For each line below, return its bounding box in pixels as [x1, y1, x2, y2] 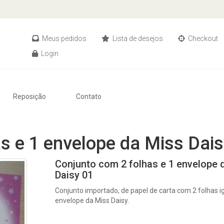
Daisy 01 [55, 169, 93, 181]
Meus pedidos [40, 34, 86, 42]
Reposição [13, 92, 46, 100]
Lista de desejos [111, 34, 163, 42]
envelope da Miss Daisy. [55, 196, 129, 204]
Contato [76, 92, 101, 100]
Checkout [186, 34, 218, 42]
